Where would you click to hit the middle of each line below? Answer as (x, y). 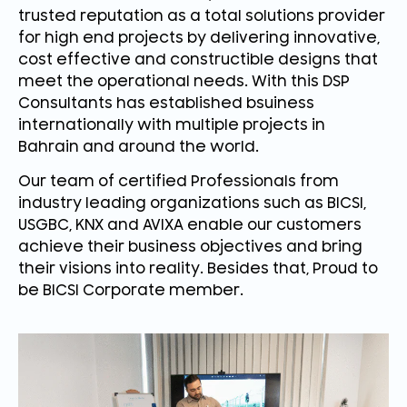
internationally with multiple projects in (172, 125)
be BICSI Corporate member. (131, 291)
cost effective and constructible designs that (198, 60)
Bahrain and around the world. (139, 147)
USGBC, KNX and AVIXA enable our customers (190, 226)
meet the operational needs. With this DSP (184, 81)
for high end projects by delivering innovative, (199, 38)
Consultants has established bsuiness (166, 103)
